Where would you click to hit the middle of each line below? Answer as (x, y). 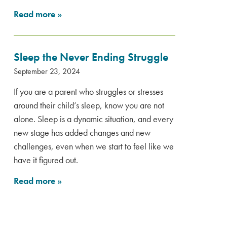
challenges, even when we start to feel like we (94, 146)
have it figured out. (46, 160)
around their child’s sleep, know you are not (89, 105)
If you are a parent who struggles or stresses (88, 91)
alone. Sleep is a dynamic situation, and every (93, 119)
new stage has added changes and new (82, 133)
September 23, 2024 (47, 71)
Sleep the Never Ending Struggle (91, 57)
